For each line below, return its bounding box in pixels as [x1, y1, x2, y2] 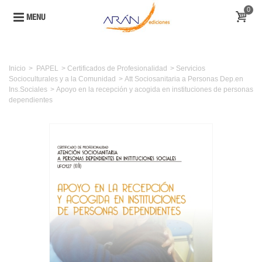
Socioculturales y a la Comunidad [9, 75, 116, 83]
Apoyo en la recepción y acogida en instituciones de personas [56, 85, 253, 94]
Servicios [176, 64, 205, 73]
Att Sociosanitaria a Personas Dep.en [125, 75, 243, 83]
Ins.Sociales [9, 85, 47, 94]
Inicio [9, 64, 26, 73]
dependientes [9, 96, 53, 104]
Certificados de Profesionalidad [67, 64, 167, 73]
